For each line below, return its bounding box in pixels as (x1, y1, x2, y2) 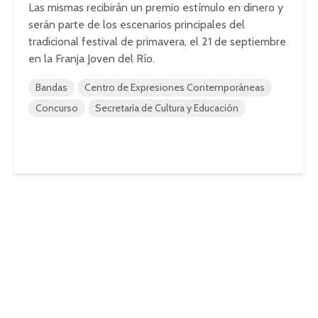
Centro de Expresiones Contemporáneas (84, 81, 265, 94)
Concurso (35, 102, 78, 114)
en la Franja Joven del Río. (28, 52, 155, 65)
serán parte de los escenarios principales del (28, 18, 245, 31)
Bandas (35, 81, 67, 94)
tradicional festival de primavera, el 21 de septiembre (28, 35, 286, 48)
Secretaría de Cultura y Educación (95, 102, 238, 114)
